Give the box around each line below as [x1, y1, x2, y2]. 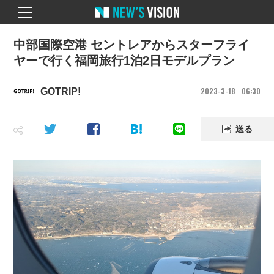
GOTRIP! [40, 86, 81, 97]
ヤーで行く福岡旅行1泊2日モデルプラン [13, 54, 235, 67]
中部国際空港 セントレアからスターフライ [13, 38, 250, 51]
